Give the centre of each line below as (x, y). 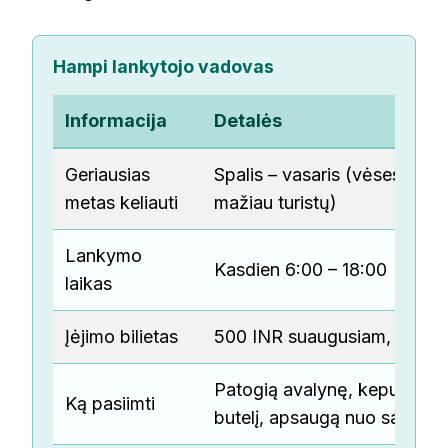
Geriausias (107, 175)
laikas (88, 284)
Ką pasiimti (110, 404)
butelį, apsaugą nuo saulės (324, 418)
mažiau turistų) (275, 203)
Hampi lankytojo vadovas (163, 66)
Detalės (248, 121)
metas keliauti (121, 203)
